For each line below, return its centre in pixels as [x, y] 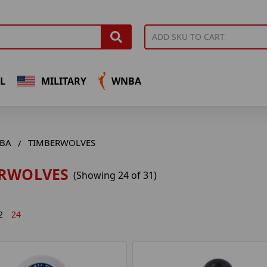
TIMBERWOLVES [61, 143]
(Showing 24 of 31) [115, 175]
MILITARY [63, 81]
